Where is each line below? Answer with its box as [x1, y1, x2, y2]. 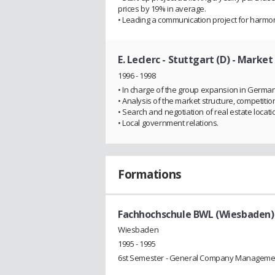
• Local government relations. [118, 117, 219, 128]
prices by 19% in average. [118, 2, 206, 14]
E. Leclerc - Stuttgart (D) [118, 52, 230, 66]
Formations [118, 166, 182, 182]
